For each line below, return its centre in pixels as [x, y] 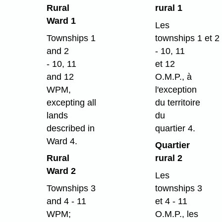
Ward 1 [61, 21]
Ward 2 [61, 171]
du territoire [177, 102]
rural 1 [168, 8]
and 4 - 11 [66, 201]
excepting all [71, 102]
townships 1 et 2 [187, 38]
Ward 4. [62, 141]
